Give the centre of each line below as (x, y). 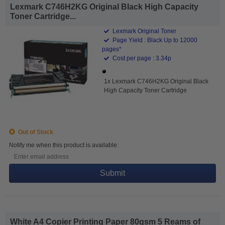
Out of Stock (34, 132)
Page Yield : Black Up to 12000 (154, 40)
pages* (112, 49)
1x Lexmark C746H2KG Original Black (156, 81)
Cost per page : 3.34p (141, 58)
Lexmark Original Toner (144, 31)
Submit (113, 173)
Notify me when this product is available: (64, 145)
